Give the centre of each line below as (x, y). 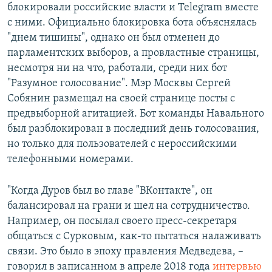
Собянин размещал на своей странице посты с (121, 99)
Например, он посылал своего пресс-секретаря (122, 222)
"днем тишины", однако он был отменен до (114, 38)
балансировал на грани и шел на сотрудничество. (129, 206)
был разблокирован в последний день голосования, (133, 129)
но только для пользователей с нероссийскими (122, 144)
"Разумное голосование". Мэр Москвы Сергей (119, 84)
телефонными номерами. (70, 160)
